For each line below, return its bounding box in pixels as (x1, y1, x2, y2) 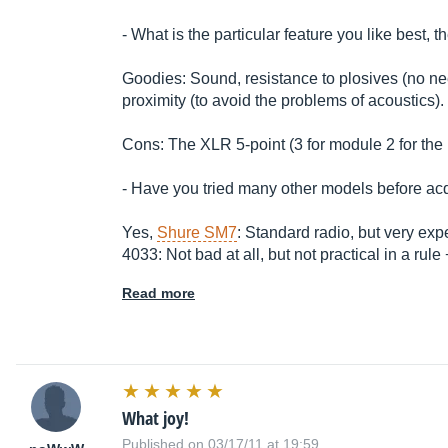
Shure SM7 (157, 224, 237, 242)
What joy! (122, 406, 189, 431)
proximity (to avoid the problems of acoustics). (122, 92, 444, 110)
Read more (122, 285, 195, 302)
